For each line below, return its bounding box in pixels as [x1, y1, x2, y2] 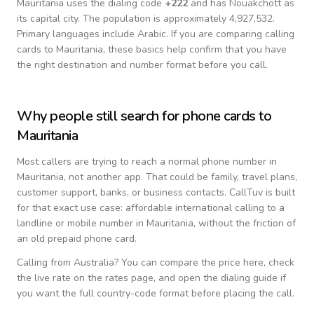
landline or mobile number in [17, 217, 146, 230]
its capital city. [17, 12, 80, 25]
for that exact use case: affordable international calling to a [17, 201, 285, 214]
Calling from [17, 256, 74, 269]
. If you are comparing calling [166, 27, 294, 41]
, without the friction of [193, 217, 296, 230]
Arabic [137, 27, 166, 41]
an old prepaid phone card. [17, 232, 137, 245]
